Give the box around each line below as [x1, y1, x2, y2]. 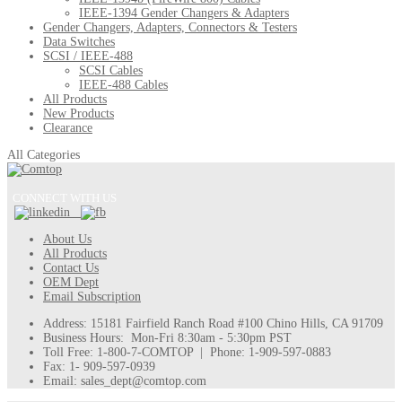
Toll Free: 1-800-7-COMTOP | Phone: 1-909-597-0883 [43, 345, 331, 359]
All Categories [7, 147, 80, 162]
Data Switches [43, 34, 115, 48]
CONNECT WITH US [7, 190, 119, 205]
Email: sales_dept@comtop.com [43, 373, 206, 388]
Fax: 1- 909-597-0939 [43, 359, 155, 373]
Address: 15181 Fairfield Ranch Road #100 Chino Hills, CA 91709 [43, 316, 383, 330]
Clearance [43, 120, 92, 135]
